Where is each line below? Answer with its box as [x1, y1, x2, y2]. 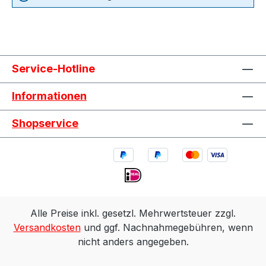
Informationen [12, 89, 87, 102]
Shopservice [12, 116, 78, 129]
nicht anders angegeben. [77, 236, 189, 248]
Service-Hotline [12, 62, 95, 75]
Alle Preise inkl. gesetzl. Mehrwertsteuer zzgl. [30, 207, 236, 219]
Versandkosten [13, 221, 81, 233]
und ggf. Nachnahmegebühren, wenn [80, 221, 253, 233]
